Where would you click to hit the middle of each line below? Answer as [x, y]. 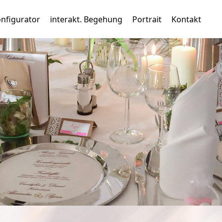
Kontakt [186, 19]
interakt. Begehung [86, 19]
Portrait [147, 19]
